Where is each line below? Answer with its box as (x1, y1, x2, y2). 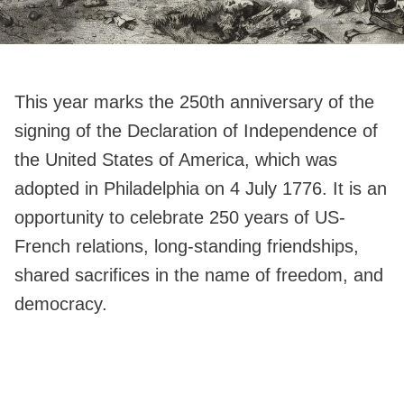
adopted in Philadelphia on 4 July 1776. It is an (14, 179, 387, 199)
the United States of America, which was (14, 150, 337, 170)
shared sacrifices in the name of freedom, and (14, 265, 383, 286)
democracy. (14, 294, 107, 315)
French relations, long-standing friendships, (14, 236, 359, 257)
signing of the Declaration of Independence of (14, 121, 378, 142)
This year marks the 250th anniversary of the (14, 92, 374, 113)
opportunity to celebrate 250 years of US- (14, 207, 345, 228)
